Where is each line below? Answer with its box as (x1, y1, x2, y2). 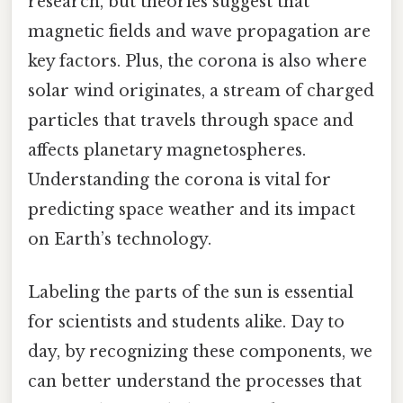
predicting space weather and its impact (28, 199, 355, 219)
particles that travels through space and (28, 110, 354, 130)
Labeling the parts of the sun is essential (28, 282, 354, 302)
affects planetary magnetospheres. (28, 139, 306, 160)
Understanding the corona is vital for (28, 169, 331, 190)
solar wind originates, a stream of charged (28, 80, 374, 101)
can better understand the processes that (28, 371, 362, 391)
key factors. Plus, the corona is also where (28, 50, 367, 71)
